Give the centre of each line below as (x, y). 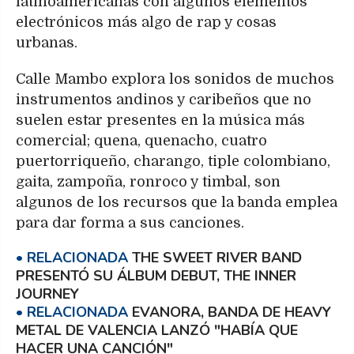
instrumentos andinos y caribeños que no (164, 100)
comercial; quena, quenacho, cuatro (141, 141)
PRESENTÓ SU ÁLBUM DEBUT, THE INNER (156, 276)
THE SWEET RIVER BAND (217, 258)
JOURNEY (47, 294)
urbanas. (47, 43)
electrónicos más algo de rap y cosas (146, 23)
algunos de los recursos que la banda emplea (177, 203)
